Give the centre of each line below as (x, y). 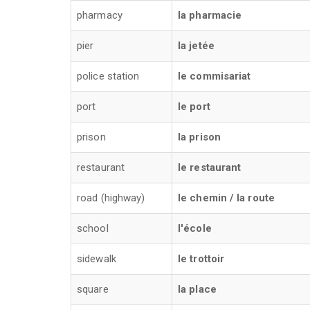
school (93, 228)
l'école (195, 228)
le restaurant (210, 167)
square (93, 289)
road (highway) (111, 198)
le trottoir (201, 259)
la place (197, 289)
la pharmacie (210, 15)
